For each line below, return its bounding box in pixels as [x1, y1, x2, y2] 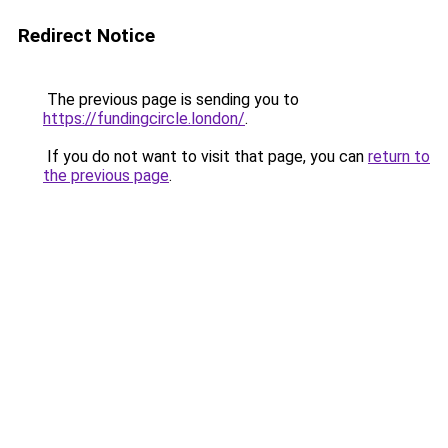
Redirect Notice [18, 24, 155, 47]
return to [368, 147, 430, 166]
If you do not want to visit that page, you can [43, 147, 368, 166]
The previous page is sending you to [43, 90, 299, 109]
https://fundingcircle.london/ [43, 109, 245, 128]
